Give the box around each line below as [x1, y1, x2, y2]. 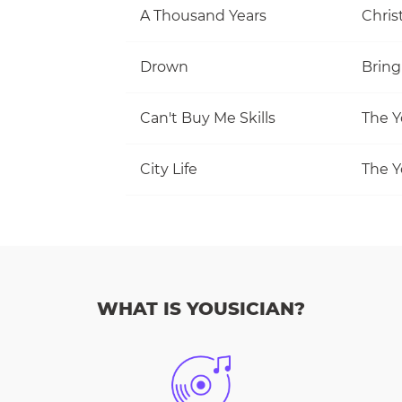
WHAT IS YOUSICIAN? [97, 298, 305, 319]
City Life [140, 160, 197, 178]
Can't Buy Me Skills [140, 109, 275, 127]
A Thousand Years [140, 6, 267, 24]
